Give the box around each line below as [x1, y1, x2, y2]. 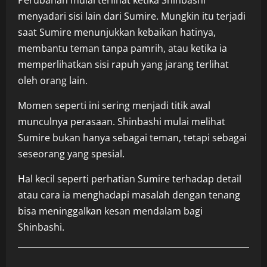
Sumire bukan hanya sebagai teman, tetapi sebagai [18, 131, 247, 145]
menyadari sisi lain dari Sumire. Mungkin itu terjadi [18, 10, 246, 23]
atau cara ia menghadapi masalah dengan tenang [18, 188, 240, 202]
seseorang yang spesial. [18, 147, 125, 161]
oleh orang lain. [18, 74, 88, 88]
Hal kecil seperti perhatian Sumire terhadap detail [18, 172, 241, 186]
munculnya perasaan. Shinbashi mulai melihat [18, 115, 225, 129]
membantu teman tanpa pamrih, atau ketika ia [18, 42, 227, 55]
